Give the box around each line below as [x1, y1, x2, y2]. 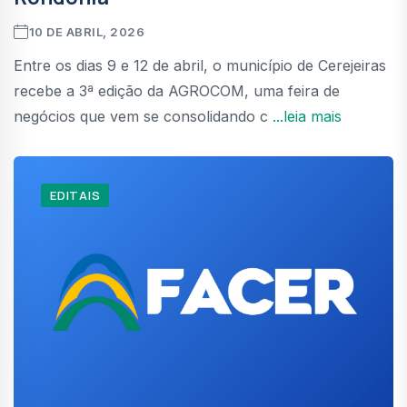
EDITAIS [50, 186, 101, 203]
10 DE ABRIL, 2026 [28, 24, 145, 39]
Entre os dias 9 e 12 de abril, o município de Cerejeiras [14, 55, 386, 74]
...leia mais [273, 106, 342, 125]
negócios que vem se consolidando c [14, 106, 273, 125]
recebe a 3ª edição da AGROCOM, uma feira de [14, 81, 340, 100]
